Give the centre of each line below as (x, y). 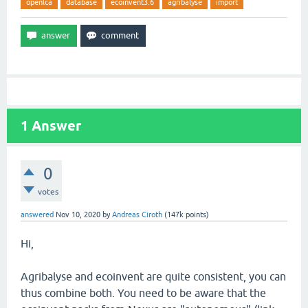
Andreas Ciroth (137, 214)
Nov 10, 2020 (78, 214)
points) (196, 214)
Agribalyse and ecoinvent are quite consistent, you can (153, 276)
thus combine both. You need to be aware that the (143, 293)
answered (37, 214)
